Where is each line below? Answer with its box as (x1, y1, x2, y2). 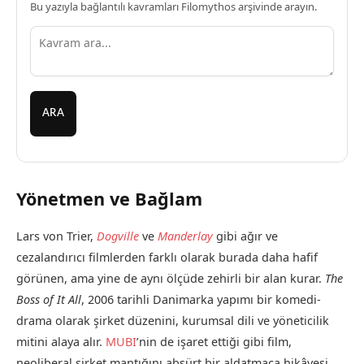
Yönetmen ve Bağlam (16, 187, 202, 211)
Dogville (97, 227, 139, 244)
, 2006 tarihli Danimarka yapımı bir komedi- (81, 291, 321, 307)
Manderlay (158, 227, 213, 244)
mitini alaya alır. (16, 333, 106, 349)
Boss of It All (16, 291, 81, 307)
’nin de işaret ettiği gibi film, (136, 333, 292, 349)
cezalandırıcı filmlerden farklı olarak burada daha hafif (16, 249, 318, 265)
